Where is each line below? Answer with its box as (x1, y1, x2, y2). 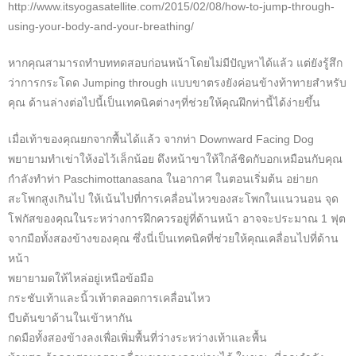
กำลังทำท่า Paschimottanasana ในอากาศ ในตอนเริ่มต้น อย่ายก (8, 172, 318, 186)
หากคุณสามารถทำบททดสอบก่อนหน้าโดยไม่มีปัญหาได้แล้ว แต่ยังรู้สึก (8, 56, 342, 70)
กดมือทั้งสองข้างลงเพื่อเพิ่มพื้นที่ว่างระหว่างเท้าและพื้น (8, 331, 267, 345)
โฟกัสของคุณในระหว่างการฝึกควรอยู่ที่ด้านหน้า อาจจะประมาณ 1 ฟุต (8, 212, 346, 226)
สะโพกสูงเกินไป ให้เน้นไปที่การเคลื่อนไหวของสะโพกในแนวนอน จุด (8, 192, 339, 206)
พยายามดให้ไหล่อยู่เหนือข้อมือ (8, 272, 153, 285)
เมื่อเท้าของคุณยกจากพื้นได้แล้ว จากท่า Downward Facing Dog (8, 133, 314, 146)
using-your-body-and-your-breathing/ (8, 20, 194, 33)
